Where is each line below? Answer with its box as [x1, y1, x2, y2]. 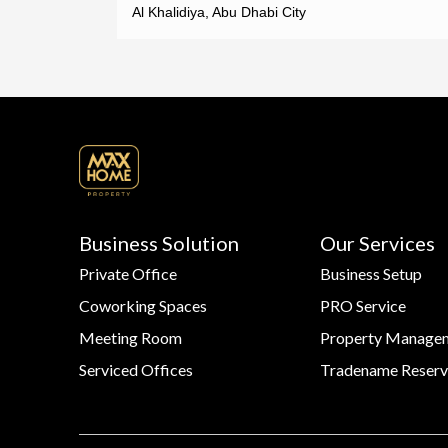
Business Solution [79, 231, 239, 256]
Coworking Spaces [79, 296, 207, 316]
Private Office [79, 264, 177, 284]
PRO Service [320, 296, 407, 316]
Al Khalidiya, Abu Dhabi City [132, 3, 306, 20]
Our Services [320, 231, 436, 256]
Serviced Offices [79, 360, 193, 380]
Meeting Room [79, 328, 182, 348]
